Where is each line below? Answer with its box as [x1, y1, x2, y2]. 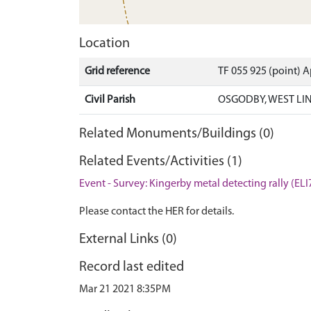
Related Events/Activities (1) [79, 155, 242, 169]
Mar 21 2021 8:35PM [79, 284, 171, 295]
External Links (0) [79, 233, 177, 246]
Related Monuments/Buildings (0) [79, 127, 274, 141]
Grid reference [85, 66, 150, 77]
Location [79, 37, 130, 51]
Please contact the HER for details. [79, 206, 234, 217]
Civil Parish [85, 94, 135, 106]
